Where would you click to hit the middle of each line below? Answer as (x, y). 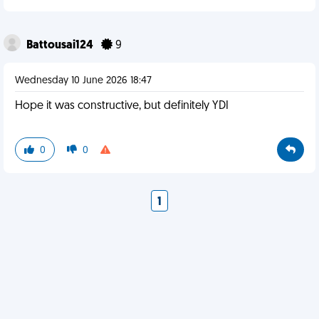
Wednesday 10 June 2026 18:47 (83, 81)
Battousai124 (61, 46)
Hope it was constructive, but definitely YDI (122, 106)
